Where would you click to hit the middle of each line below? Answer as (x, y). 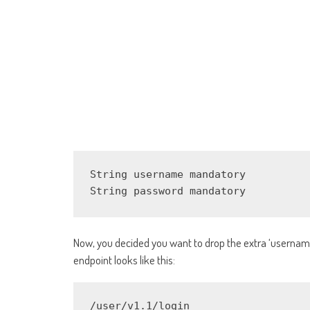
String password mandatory (168, 191)
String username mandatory (168, 175)
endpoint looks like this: (124, 260)
